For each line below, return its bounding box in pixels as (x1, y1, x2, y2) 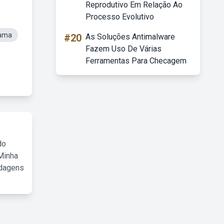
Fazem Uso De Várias (85, 44, 161, 53)
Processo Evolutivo (85, 12, 154, 21)
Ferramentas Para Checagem (85, 56, 186, 65)
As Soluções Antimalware (85, 32, 175, 41)
